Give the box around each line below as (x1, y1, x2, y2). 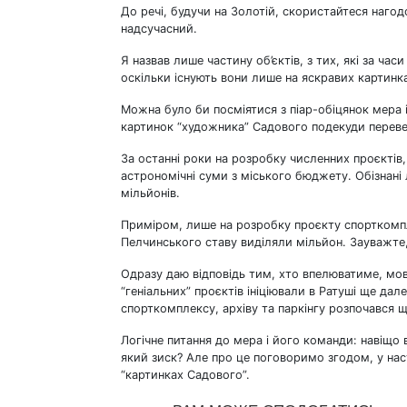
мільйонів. (121, 186, 180, 200)
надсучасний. (121, 22, 197, 35)
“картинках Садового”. (121, 368, 250, 382)
